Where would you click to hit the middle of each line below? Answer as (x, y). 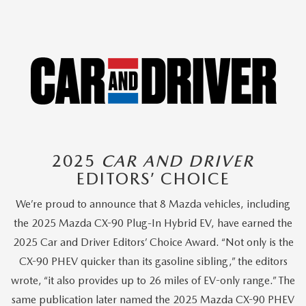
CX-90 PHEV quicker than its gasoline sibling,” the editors (153, 261)
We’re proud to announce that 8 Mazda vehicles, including (153, 204)
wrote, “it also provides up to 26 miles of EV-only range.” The (153, 280)
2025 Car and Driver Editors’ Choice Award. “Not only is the (153, 242)
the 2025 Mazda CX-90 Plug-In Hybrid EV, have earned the (153, 223)
